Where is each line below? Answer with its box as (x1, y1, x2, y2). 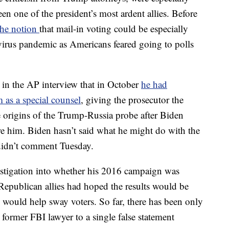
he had (141, 78, 167, 91)
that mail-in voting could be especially (39, 22, 188, 35)
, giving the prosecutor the (81, 93, 184, 106)
